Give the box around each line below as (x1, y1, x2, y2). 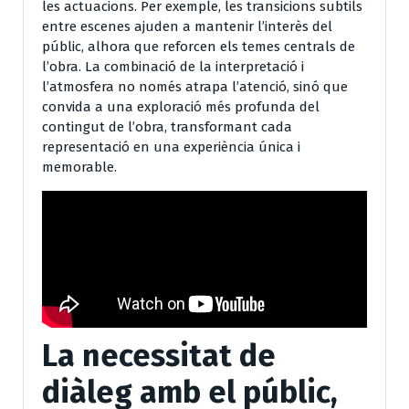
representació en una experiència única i (42, 138, 300, 155)
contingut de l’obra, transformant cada (42, 118, 292, 135)
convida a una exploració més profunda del (42, 98, 320, 115)
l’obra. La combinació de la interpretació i (42, 58, 304, 75)
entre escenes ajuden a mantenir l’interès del (42, 17, 332, 35)
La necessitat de (42, 336, 276, 374)
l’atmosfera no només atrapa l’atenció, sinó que (42, 78, 348, 95)
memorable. (42, 158, 117, 175)
